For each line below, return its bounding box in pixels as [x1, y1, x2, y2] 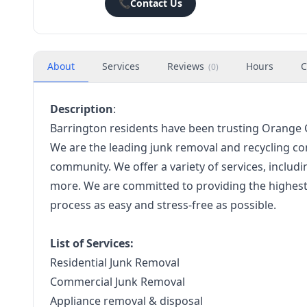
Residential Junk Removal [50, 255, 180, 270]
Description [50, 101, 113, 116]
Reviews [167, 60, 204, 73]
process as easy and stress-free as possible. [50, 197, 276, 212]
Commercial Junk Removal [50, 274, 185, 289]
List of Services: [50, 236, 134, 251]
